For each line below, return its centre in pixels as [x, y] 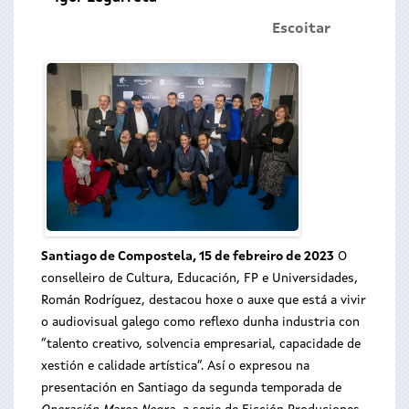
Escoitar [301, 29]
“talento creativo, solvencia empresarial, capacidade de [201, 344]
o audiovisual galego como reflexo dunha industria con [200, 322]
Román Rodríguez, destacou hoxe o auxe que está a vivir [204, 300]
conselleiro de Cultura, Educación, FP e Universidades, [199, 278]
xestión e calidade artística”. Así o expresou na [175, 366]
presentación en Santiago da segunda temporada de [191, 388]
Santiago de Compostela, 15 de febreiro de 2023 [188, 257]
